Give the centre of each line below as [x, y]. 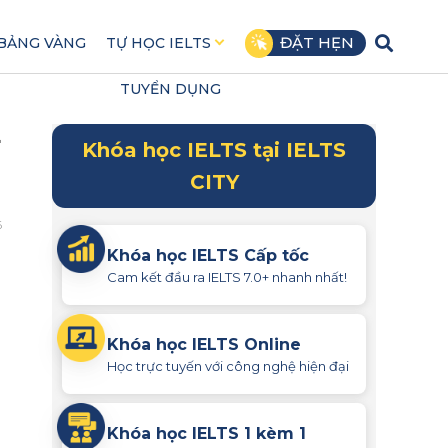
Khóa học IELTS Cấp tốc [208, 255]
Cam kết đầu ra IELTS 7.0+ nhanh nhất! [227, 276]
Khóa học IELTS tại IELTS [214, 150]
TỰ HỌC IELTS [158, 43]
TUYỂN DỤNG [170, 89]
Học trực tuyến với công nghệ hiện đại [228, 365]
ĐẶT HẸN [316, 42]
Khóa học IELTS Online [204, 344]
